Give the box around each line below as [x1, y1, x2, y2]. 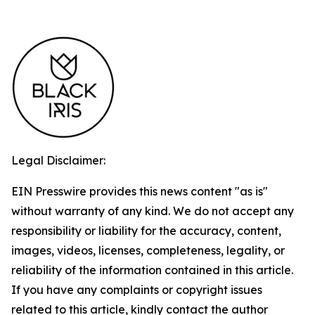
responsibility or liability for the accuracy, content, [11, 224, 281, 238]
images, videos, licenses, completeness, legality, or [11, 243, 285, 257]
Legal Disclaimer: [11, 153, 105, 167]
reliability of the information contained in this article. [11, 263, 293, 277]
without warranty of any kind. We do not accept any [11, 204, 294, 218]
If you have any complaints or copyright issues [11, 283, 262, 297]
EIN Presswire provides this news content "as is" [11, 184, 268, 198]
